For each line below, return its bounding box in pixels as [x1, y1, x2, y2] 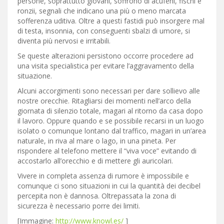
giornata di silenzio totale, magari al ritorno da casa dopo [17, 106, 203, 116]
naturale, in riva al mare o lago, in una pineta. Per [17, 136, 176, 146]
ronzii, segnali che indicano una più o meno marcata [17, 6, 186, 16]
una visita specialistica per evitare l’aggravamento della [17, 61, 194, 71]
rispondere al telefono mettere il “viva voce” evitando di [17, 146, 196, 156]
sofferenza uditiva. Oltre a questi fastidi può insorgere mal [17, 16, 204, 26]
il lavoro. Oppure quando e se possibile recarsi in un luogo [17, 116, 204, 126]
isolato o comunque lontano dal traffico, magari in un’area [17, 126, 206, 136]
